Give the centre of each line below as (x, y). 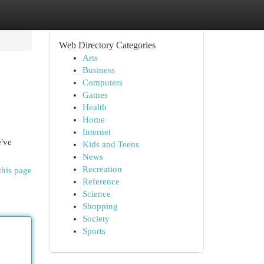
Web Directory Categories (107, 45)
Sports (94, 231)
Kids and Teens (110, 144)
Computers (102, 82)
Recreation (102, 169)
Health (94, 107)
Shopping (100, 206)
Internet (96, 132)
